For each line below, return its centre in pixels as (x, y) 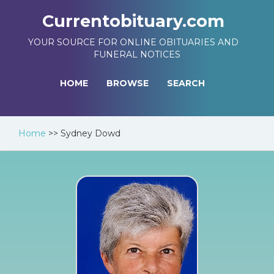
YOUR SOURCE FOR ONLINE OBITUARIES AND (133, 42)
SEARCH (186, 83)
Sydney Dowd (91, 133)
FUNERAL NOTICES (137, 54)
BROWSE (128, 83)
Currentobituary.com (133, 21)
